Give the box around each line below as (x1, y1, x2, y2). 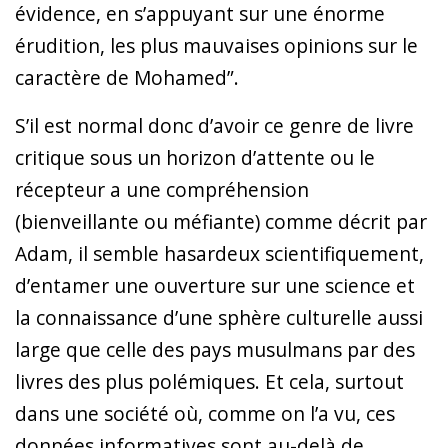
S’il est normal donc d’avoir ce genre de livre (15, 111, 414, 139)
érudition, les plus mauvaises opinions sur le (15, 31, 418, 59)
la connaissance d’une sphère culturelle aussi (15, 303, 423, 331)
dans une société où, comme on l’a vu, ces (15, 399, 395, 427)
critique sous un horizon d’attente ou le (15, 143, 375, 171)
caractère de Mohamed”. (15, 63, 239, 91)
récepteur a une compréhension (15, 175, 309, 203)
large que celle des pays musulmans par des (15, 335, 415, 363)
